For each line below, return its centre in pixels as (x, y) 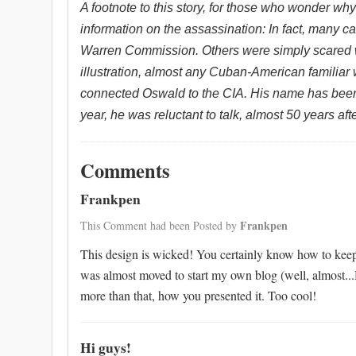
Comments (125, 170)
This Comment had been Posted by (160, 225)
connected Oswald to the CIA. (165, 93)
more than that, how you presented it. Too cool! (198, 295)
